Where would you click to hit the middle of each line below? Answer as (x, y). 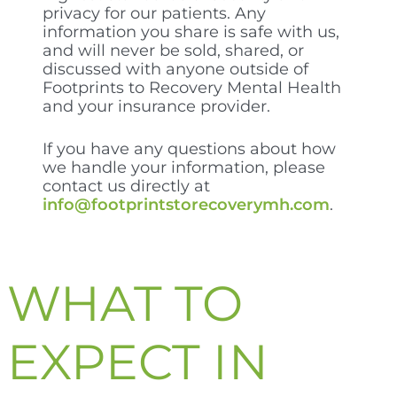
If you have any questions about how (189, 148)
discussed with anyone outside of (175, 69)
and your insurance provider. (156, 106)
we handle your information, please (184, 167)
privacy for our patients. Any (154, 13)
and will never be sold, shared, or (173, 50)
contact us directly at (126, 186)
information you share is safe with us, (191, 31)
